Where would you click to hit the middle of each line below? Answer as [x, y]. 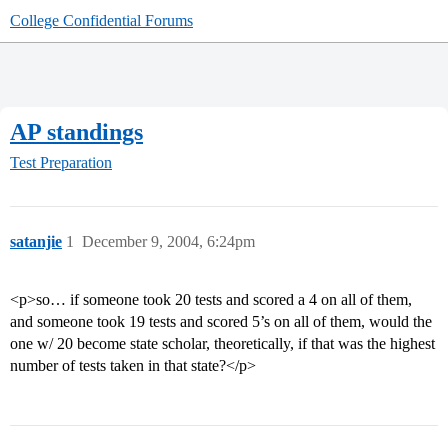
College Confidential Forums [101, 20]
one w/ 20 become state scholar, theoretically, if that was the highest [222, 344]
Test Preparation [61, 163]
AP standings [76, 131]
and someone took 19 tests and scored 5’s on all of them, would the [221, 322]
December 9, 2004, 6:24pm [168, 242]
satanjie [36, 242]
